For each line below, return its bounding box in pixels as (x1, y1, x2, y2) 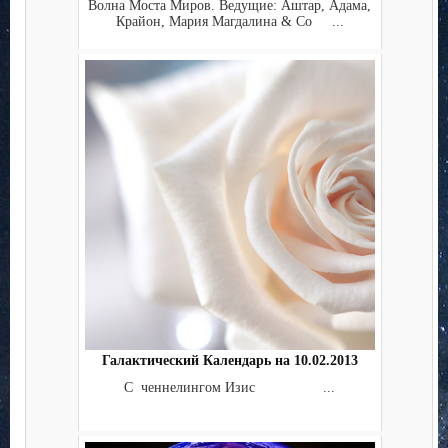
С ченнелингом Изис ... (124, 379, 335, 395)
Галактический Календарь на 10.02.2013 (101, 353, 358, 369)
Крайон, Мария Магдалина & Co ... (115, 13, 344, 29)
